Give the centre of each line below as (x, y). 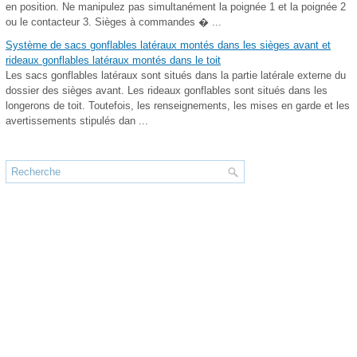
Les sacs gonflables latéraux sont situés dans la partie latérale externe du (176, 75)
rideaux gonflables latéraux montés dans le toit (113, 60)
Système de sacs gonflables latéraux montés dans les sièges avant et (168, 45)
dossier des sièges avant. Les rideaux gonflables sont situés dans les (167, 90)
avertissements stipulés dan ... (77, 121)
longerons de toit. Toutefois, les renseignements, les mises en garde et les (178, 106)
